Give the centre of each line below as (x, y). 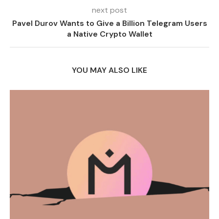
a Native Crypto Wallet (109, 34)
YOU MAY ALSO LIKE (109, 70)
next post (109, 10)
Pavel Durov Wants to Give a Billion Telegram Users (109, 23)
